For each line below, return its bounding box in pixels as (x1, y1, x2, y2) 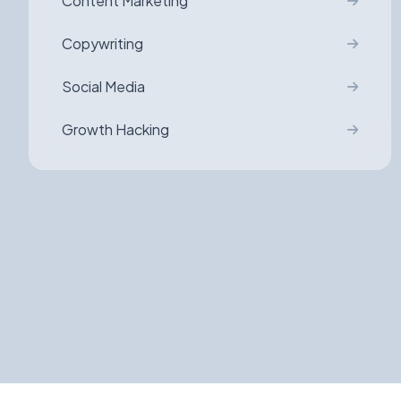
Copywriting (62, 34, 143, 53)
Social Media (62, 77, 145, 96)
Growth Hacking (62, 120, 169, 139)
